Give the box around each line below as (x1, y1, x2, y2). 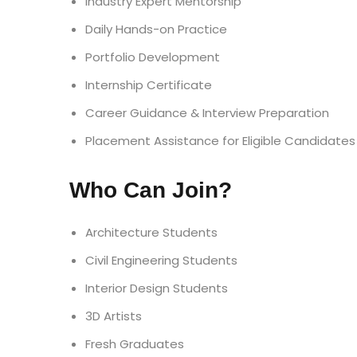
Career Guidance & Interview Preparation (85, 104, 329, 121)
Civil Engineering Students (85, 252, 237, 269)
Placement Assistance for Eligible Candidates (85, 132, 355, 149)
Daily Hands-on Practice (85, 21, 227, 37)
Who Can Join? (69, 178, 232, 202)
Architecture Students (85, 224, 218, 241)
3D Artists (85, 308, 142, 324)
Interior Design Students (85, 280, 228, 296)
